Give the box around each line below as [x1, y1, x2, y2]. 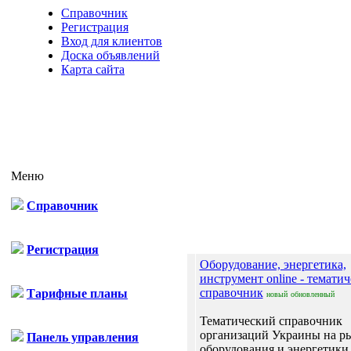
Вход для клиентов [61, 34, 162, 48]
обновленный [290, 290, 335, 299]
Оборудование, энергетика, [199, 258, 346, 271]
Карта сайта [61, 63, 125, 76]
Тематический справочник [199, 314, 342, 327]
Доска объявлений [61, 49, 160, 62]
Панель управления [27, 331, 139, 344]
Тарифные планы [27, 287, 128, 300]
